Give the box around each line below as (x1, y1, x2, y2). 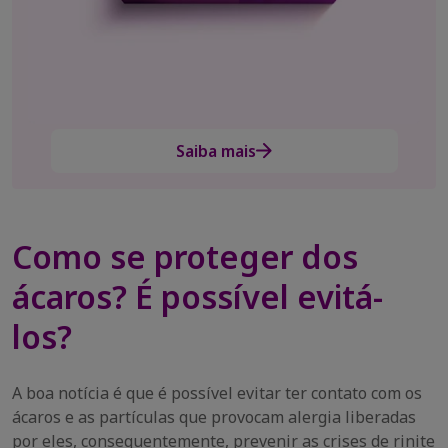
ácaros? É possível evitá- (12, 275, 383, 318)
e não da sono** (265, 50, 391, 72)
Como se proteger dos (12, 235, 358, 278)
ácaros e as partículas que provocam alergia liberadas (12, 406, 416, 428)
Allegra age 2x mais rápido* (50, 50, 259, 72)
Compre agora (161, 84, 271, 106)
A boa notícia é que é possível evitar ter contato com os (12, 382, 422, 404)
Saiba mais (176, 140, 256, 162)
